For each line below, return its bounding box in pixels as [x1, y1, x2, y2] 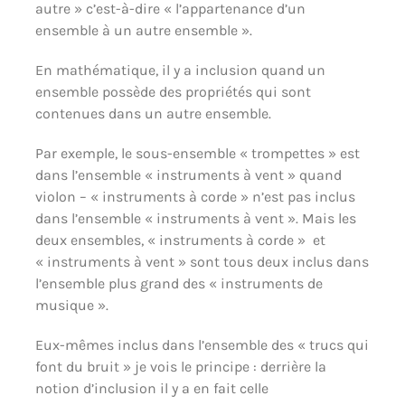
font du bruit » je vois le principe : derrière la [34, 357, 326, 375]
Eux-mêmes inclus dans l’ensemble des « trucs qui [34, 335, 369, 353]
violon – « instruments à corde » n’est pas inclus [34, 187, 355, 205]
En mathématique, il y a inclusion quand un [34, 61, 325, 79]
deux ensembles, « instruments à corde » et [34, 231, 325, 249]
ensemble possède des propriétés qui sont [34, 82, 311, 100]
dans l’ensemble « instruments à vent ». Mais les [34, 209, 356, 227]
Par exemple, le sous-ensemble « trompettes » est [34, 144, 360, 162]
